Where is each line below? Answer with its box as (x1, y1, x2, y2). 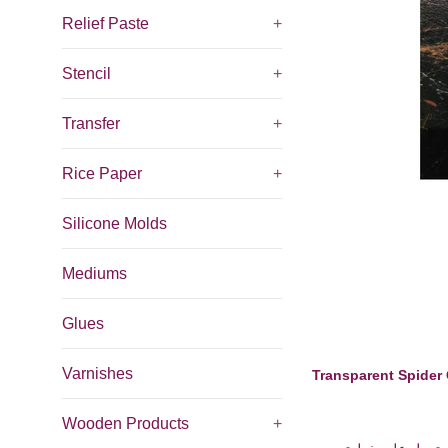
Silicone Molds (62, 215, 167, 232)
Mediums (62, 265, 127, 282)
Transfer (62, 115, 120, 132)
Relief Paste (62, 15, 149, 32)
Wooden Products (62, 415, 189, 432)
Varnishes (62, 365, 133, 382)
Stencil (62, 65, 111, 82)
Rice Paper (62, 165, 142, 182)
